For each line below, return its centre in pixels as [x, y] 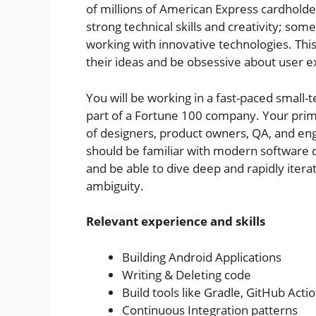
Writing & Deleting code [187, 274]
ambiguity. [115, 186]
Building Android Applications [202, 257]
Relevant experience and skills [177, 221]
